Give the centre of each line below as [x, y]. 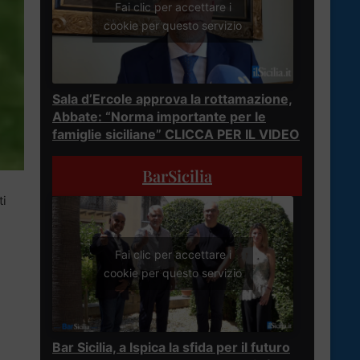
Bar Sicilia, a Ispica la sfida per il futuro [171, 347]
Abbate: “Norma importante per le [159, 116]
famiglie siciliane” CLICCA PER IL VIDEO [176, 134]
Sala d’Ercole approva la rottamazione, [172, 98]
